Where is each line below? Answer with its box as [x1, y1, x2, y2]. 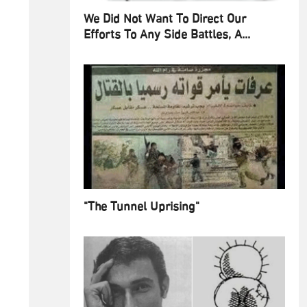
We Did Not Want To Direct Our [84, 9, 246, 30]
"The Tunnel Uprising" [84, 197, 199, 219]
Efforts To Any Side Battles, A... [84, 25, 250, 46]
